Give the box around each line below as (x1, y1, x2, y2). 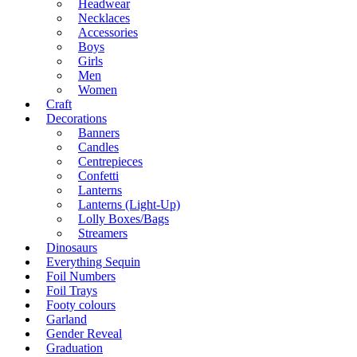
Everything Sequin (46, 255, 140, 269)
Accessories (78, 25, 138, 40)
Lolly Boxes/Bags (78, 212, 169, 226)
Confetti (78, 169, 119, 183)
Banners (78, 126, 120, 140)
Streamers (78, 226, 127, 241)
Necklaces (78, 11, 130, 25)
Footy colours (46, 298, 116, 312)
